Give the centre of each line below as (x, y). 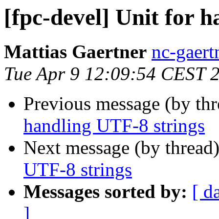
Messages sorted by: (105, 192)
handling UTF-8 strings (114, 126)
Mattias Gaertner (75, 52)
